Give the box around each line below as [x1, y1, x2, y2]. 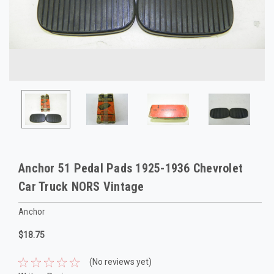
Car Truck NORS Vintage [18, 179, 144, 194]
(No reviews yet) [89, 257, 152, 267]
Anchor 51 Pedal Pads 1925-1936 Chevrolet [18, 161, 243, 176]
